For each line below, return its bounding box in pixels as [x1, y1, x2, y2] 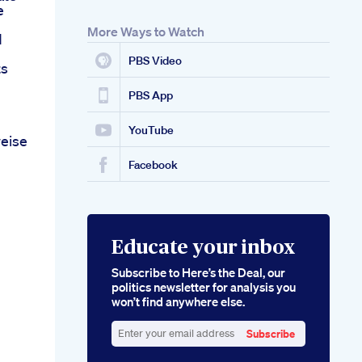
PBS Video [128, 53, 182, 69]
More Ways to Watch [87, 23, 204, 40]
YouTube [128, 123, 174, 138]
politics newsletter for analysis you [112, 279, 296, 296]
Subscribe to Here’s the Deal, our [112, 264, 285, 281]
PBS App [128, 88, 173, 103]
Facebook [128, 158, 178, 173]
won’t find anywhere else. [112, 293, 245, 310]
